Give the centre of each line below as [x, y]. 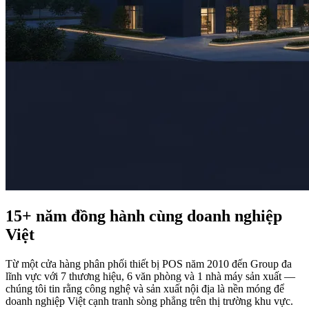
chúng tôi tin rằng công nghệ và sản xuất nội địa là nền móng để [145, 289]
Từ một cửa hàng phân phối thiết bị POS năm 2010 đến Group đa [149, 264]
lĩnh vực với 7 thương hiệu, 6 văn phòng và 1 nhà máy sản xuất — [150, 277]
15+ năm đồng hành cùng [96, 216]
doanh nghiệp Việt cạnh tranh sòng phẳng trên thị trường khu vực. [149, 301]
